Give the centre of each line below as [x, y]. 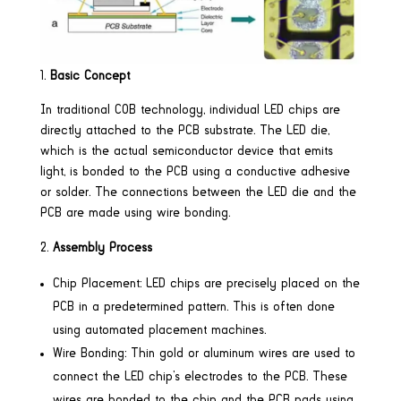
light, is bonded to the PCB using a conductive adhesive [195, 171]
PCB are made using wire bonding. [135, 213]
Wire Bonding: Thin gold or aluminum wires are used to [204, 353]
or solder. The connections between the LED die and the [198, 192]
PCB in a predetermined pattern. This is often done [193, 307]
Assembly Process [102, 247]
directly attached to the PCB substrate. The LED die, [184, 130]
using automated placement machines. [159, 330]
